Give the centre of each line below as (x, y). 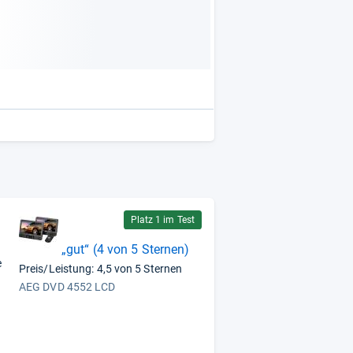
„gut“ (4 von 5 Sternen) (126, 249)
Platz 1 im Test (162, 219)
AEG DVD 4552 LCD (67, 287)
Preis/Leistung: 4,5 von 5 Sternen (101, 269)
